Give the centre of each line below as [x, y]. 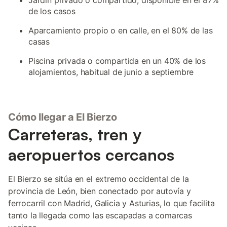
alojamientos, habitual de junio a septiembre [111, 72]
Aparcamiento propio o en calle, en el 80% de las [121, 30]
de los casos [52, 11]
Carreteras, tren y [75, 134]
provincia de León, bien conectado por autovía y [100, 191]
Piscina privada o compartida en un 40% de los [117, 61]
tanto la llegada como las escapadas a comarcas [100, 215]
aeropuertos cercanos [91, 155]
